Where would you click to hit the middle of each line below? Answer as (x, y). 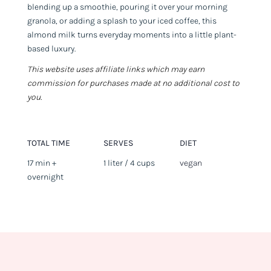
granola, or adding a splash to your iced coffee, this (122, 21)
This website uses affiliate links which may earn (116, 69)
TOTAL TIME (48, 143)
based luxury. (51, 48)
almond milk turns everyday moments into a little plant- (132, 34)
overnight (45, 177)
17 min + (41, 163)
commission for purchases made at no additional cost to (133, 83)
